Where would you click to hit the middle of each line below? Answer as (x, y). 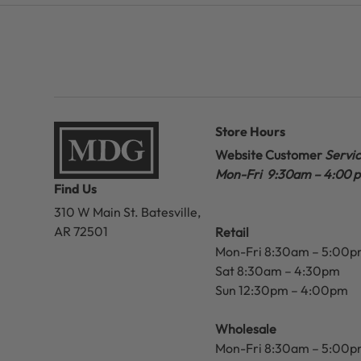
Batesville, (170, 212)
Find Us (75, 188)
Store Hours (250, 132)
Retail (232, 232)
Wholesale (246, 329)
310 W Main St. (96, 212)
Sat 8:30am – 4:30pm (278, 271)
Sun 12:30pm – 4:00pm (282, 290)
